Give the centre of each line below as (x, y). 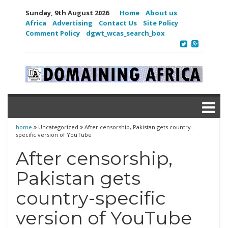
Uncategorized (58, 127)
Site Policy (161, 23)
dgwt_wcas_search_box (125, 33)
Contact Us (118, 23)
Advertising (73, 23)
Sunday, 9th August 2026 (67, 13)
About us (161, 13)
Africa (36, 23)
